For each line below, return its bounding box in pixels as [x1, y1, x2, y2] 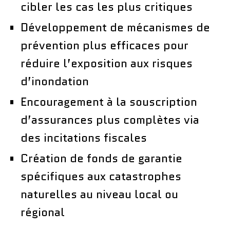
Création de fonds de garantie [21, 150, 182, 166]
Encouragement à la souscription [21, 93, 197, 110]
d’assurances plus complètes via [21, 111, 199, 128]
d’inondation [21, 73, 89, 89]
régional [21, 204, 65, 220]
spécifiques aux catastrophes [21, 168, 181, 184]
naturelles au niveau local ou [21, 186, 178, 202]
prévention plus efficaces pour [21, 37, 188, 53]
